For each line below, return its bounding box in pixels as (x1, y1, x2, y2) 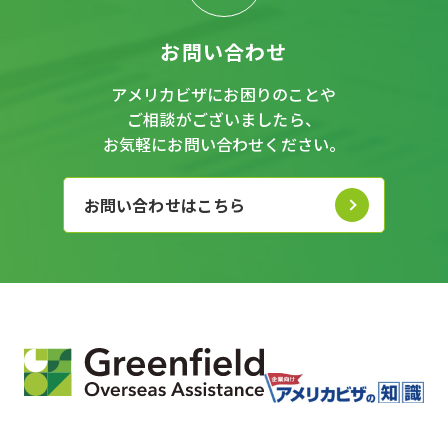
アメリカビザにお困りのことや (111, 81, 337, 106)
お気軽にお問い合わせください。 (102, 131, 346, 156)
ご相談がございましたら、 (127, 106, 321, 131)
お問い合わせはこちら (83, 192, 246, 217)
